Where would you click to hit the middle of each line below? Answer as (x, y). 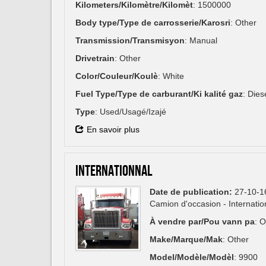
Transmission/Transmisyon (130, 41)
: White (171, 76)
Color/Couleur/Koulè (117, 76)
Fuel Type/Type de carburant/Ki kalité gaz (159, 94)
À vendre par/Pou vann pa (202, 222)
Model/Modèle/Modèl (192, 257)
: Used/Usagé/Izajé (131, 112)
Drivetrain (95, 58)
